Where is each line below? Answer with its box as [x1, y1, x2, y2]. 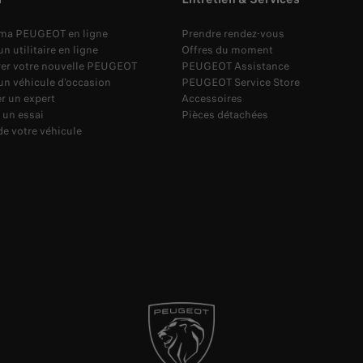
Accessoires [181, 91, 242, 107]
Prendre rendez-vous [181, 26, 284, 42]
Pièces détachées [181, 107, 268, 123]
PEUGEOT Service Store [181, 75, 300, 91]
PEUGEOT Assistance [181, 58, 289, 75]
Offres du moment [181, 42, 273, 58]
